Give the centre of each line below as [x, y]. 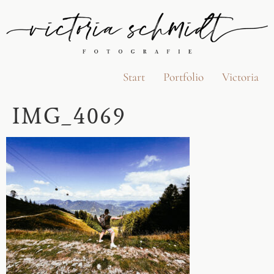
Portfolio [183, 76]
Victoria [240, 76]
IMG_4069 [69, 116]
